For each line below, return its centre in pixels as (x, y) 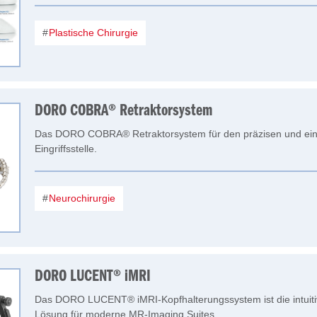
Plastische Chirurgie (92, 33)
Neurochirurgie (81, 198)
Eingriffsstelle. (66, 149)
